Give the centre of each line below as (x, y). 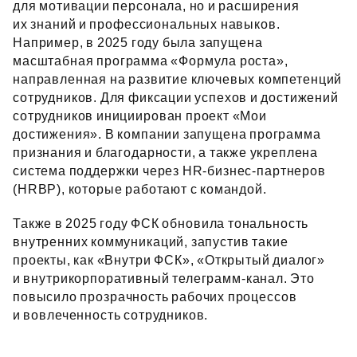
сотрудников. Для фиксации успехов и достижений (176, 98)
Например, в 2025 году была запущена (138, 43)
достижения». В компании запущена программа (167, 134)
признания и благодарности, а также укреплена (166, 153)
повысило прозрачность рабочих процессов (155, 297)
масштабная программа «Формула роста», (151, 61)
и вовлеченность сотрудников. (111, 315)
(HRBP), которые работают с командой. (140, 189)
